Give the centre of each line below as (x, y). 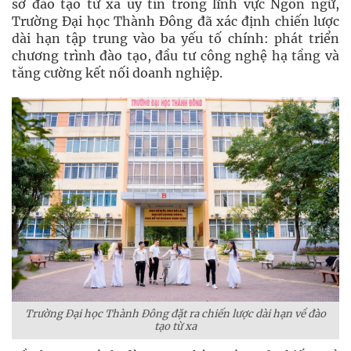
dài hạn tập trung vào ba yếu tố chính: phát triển (175, 38)
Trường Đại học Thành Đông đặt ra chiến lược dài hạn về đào (175, 313)
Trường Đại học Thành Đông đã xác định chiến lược (175, 21)
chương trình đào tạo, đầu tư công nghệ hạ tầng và (175, 55)
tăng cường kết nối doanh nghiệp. (117, 72)
